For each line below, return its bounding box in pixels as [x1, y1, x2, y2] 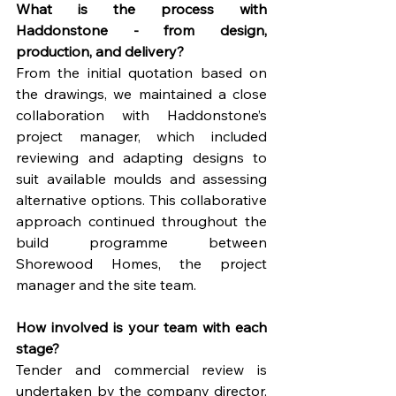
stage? [16, 339, 59, 358]
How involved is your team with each [16, 318, 267, 337]
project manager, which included [16, 127, 267, 146]
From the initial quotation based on [16, 64, 267, 82]
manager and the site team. [16, 276, 196, 294]
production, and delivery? [16, 42, 184, 61]
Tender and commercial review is [16, 361, 267, 379]
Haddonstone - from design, [16, 21, 267, 40]
